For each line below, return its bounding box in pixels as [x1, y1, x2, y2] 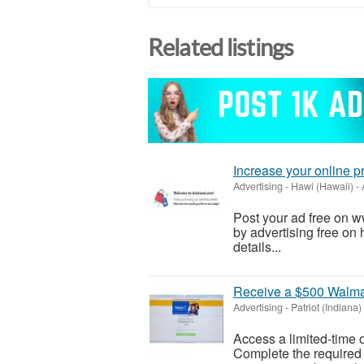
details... [233, 236, 281, 256]
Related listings [148, 34, 294, 61]
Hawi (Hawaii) [291, 178, 353, 193]
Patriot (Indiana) [291, 299, 362, 314]
